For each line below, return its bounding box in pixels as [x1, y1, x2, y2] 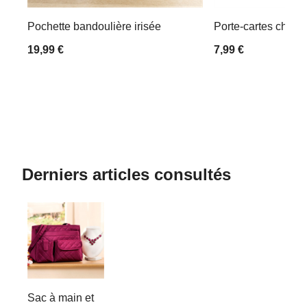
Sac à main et [27, 291, 94, 304]
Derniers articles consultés [22, 164, 231, 184]
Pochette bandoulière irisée [27, 20, 161, 32]
